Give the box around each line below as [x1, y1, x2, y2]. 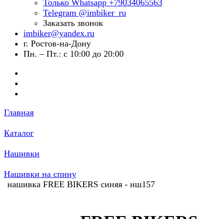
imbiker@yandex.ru [23, 28, 94, 38]
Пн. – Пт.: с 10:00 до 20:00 [23, 49, 124, 59]
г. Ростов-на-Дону [23, 39, 91, 48]
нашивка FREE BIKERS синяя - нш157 [7, 179, 155, 189]
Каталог [4, 128, 34, 138]
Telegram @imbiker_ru [43, 8, 126, 18]
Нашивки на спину [4, 169, 76, 179]
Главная [4, 108, 34, 117]
